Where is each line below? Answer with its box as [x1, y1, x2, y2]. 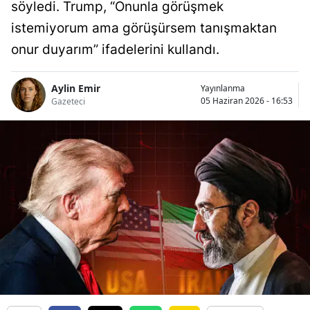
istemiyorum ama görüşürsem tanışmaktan [11, 19, 277, 36]
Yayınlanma [201, 82, 245, 94]
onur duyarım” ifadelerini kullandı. [11, 41, 219, 57]
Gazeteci [51, 95, 85, 108]
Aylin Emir [51, 82, 100, 95]
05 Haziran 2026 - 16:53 [201, 94, 293, 107]
